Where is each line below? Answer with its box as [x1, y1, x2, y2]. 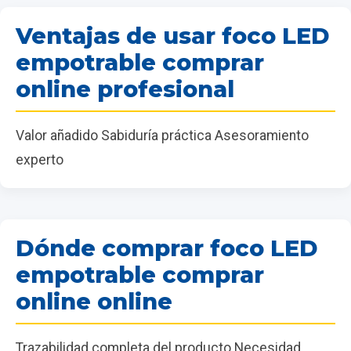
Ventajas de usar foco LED [16, 21, 330, 49]
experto [16, 151, 63, 168]
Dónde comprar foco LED [16, 233, 318, 262]
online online [16, 287, 172, 315]
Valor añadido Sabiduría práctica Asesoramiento [16, 127, 309, 143]
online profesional [16, 74, 234, 103]
